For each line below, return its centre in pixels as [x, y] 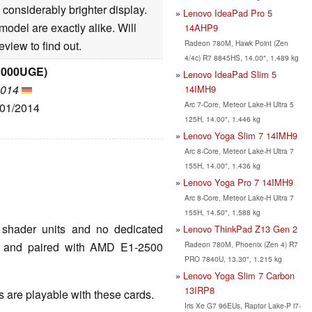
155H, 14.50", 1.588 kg [222, 212]
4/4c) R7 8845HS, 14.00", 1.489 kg [241, 57]
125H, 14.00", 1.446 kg [222, 118]
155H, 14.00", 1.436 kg [222, 165]
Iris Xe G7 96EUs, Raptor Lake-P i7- [242, 305]
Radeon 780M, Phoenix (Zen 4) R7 [241, 244]
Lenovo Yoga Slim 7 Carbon [239, 275]
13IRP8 [199, 290]
